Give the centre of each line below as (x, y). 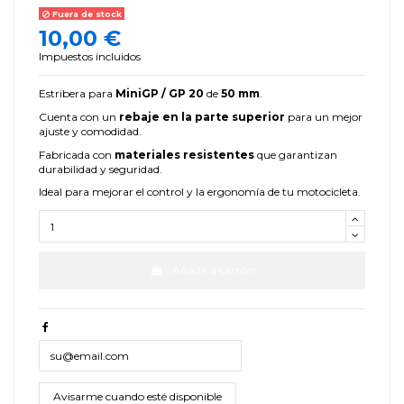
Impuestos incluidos (90, 57)
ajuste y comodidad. (90, 131)
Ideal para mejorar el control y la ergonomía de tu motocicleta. (200, 192)
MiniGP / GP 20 (160, 94)
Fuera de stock (85, 14)
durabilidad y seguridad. (101, 169)
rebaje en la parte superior (202, 116)
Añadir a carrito (213, 270)
